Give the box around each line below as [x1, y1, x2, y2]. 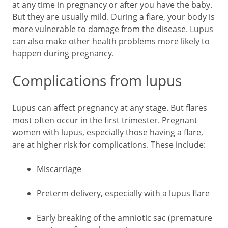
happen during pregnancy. [12, 48, 114, 59]
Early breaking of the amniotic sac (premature [37, 212, 212, 223]
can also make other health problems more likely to [12, 36, 210, 47]
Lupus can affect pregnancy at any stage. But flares [12, 102, 207, 113]
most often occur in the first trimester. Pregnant [12, 115, 197, 126]
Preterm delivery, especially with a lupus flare [37, 188, 210, 199]
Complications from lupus [12, 71, 182, 90]
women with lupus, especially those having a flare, [12, 127, 203, 138]
